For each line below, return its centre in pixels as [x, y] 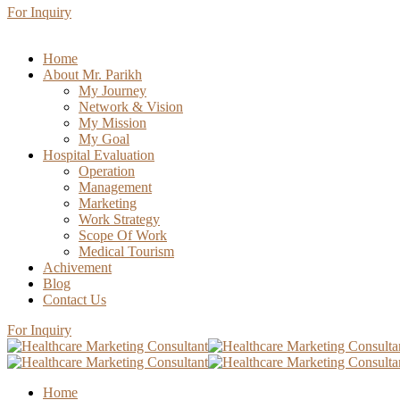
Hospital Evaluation [99, 155]
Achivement [77, 267]
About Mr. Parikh [92, 75]
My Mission [112, 123]
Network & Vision [131, 107]
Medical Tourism [126, 251]
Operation [107, 171]
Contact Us [75, 300]
